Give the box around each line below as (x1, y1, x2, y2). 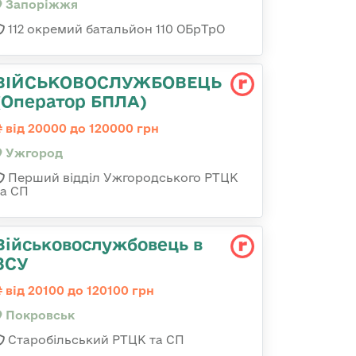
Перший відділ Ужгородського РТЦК (5, 171, 238, 184)
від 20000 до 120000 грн (2, 122, 159, 135)
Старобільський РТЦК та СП (5, 333, 184, 346)
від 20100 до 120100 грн (2, 284, 154, 297)
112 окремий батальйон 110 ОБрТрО (5, 22, 225, 36)
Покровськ (2, 308, 75, 322)
